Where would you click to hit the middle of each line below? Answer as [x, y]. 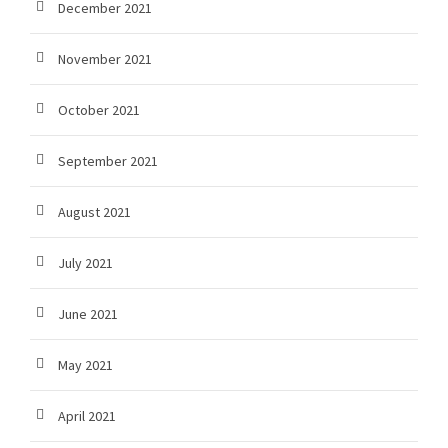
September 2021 [108, 161]
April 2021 [87, 416]
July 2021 [85, 263]
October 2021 [99, 110]
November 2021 [105, 59]
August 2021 [94, 212]
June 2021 [88, 314]
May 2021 [85, 365]
